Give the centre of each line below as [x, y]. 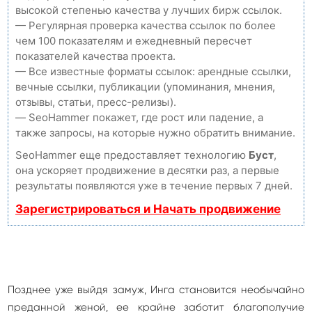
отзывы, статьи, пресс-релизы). [96, 102]
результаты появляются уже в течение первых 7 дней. [154, 186]
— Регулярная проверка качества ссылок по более [146, 25]
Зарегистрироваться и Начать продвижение [148, 209]
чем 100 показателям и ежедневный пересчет [134, 41]
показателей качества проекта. [95, 56]
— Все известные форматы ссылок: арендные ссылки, [153, 71]
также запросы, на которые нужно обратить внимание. [155, 133]
